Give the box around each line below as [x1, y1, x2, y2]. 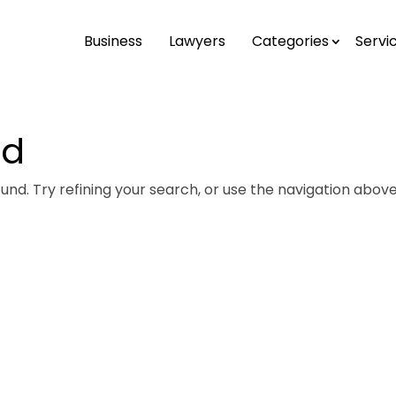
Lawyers [168, 30, 225, 51]
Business [83, 30, 142, 51]
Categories [251, 30, 329, 51]
